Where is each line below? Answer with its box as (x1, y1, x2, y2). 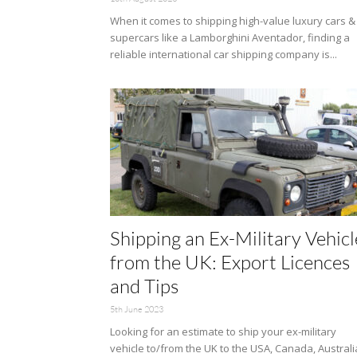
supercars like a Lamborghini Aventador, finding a (110, 30, 350, 45)
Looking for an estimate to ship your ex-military (110, 324, 336, 339)
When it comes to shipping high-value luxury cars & (110, 14, 355, 28)
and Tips (110, 274, 178, 298)
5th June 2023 (110, 304, 163, 315)
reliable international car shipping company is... (110, 47, 337, 61)
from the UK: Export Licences (110, 250, 350, 274)
